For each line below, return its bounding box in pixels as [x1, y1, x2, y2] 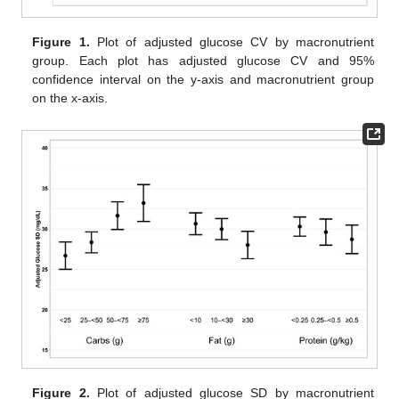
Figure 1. [32, 35, 90, 50]
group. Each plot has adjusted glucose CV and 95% [32, 53, 374, 69]
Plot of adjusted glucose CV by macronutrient [89, 35, 374, 50]
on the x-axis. [32, 91, 109, 106]
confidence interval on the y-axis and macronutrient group [32, 72, 374, 87]
